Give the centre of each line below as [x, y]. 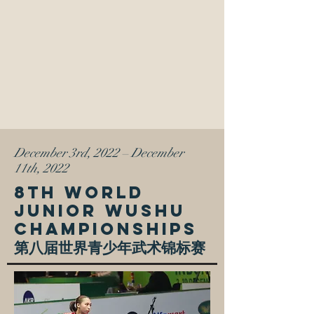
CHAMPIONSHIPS [106, 228]
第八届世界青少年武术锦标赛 [110, 247]
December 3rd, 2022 [68, 153]
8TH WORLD [79, 192]
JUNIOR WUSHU [100, 210]
